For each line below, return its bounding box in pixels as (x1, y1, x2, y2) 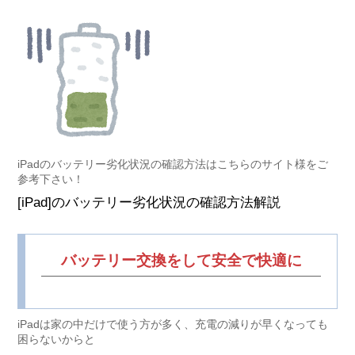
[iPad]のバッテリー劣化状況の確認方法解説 (17, 195, 281, 211)
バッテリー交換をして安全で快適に (60, 252, 302, 269)
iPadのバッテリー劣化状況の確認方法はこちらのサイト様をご (17, 158, 328, 171)
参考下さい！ (17, 173, 84, 186)
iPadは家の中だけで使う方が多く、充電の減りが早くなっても (17, 318, 328, 331)
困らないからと (17, 333, 95, 346)
